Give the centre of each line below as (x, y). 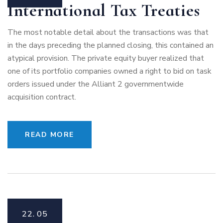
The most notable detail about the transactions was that (108, 32)
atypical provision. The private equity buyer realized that (106, 58)
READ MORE (50, 135)
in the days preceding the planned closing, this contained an (111, 45)
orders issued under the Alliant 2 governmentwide (96, 84)
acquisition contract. (42, 97)
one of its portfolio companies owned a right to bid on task (110, 71)
